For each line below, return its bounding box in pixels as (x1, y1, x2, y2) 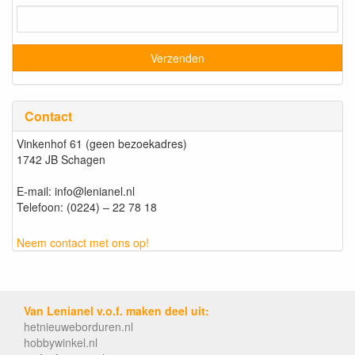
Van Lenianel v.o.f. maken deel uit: (24, 302, 209, 319)
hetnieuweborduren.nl (24, 318, 133, 334)
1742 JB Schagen (17, 151, 105, 167)
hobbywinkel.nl (24, 334, 97, 350)
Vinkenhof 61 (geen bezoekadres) (17, 135, 187, 151)
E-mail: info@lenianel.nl (17, 182, 135, 199)
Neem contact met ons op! (17, 234, 149, 250)
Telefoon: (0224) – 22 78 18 (17, 198, 157, 215)
